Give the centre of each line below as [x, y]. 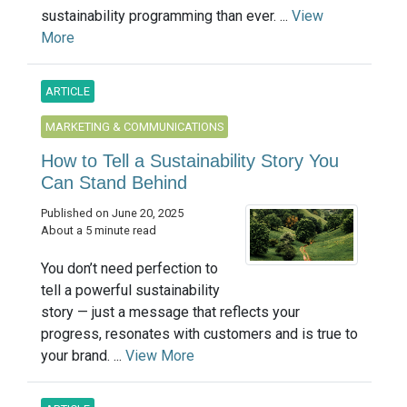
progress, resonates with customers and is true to [199, 333]
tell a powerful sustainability [130, 290]
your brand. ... [83, 355]
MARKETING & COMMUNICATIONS [134, 127]
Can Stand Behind [114, 183]
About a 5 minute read [99, 231]
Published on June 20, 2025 [112, 213]
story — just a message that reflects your [170, 312]
